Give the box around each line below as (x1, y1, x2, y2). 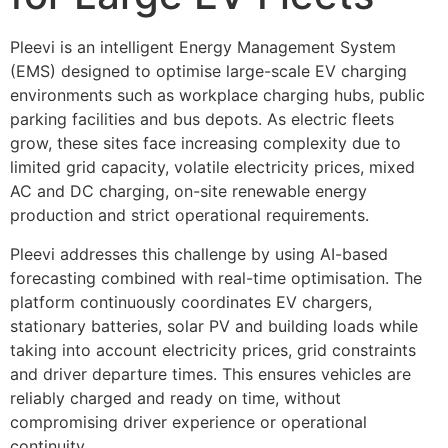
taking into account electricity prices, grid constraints (10, 339, 416, 360)
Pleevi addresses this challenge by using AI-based (10, 243, 388, 264)
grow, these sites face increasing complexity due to (10, 133, 401, 154)
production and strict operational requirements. (10, 205, 369, 226)
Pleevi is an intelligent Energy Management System (10, 37, 396, 58)
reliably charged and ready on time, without (10, 387, 341, 408)
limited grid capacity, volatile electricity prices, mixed (10, 157, 415, 178)
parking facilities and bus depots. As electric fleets (10, 109, 394, 130)
